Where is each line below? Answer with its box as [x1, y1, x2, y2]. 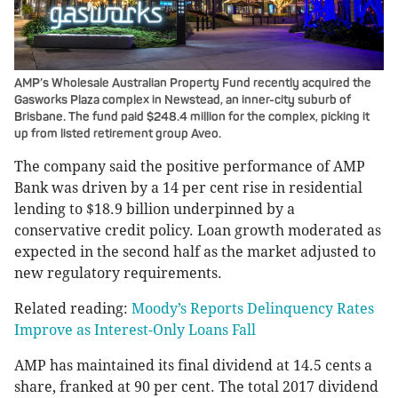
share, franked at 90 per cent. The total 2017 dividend [14, 378, 378, 396]
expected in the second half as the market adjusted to [14, 243, 376, 261]
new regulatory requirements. [14, 265, 222, 283]
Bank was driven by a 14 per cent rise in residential [14, 179, 362, 197]
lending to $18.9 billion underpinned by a [14, 201, 295, 219]
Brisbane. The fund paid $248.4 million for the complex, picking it [14, 109, 370, 125]
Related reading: [14, 300, 131, 318]
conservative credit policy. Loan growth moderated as [14, 222, 381, 240]
